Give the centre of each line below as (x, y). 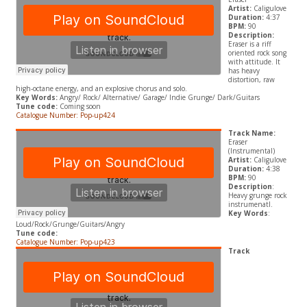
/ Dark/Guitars (236, 98)
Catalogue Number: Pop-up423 (66, 242)
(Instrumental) (251, 151)
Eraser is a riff (249, 44)
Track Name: (251, 133)
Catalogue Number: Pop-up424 (66, 115)
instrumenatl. (250, 205)
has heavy (244, 71)
